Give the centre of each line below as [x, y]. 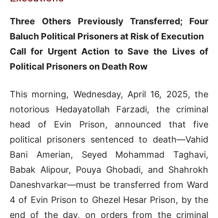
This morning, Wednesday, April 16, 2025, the [109, 94]
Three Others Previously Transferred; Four [109, 21]
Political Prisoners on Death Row [79, 67]
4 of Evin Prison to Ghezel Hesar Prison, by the [109, 200]
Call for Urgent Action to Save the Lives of [109, 52]
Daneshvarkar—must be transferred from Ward [109, 185]
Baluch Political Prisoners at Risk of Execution [107, 36]
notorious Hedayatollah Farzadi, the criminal [109, 109]
